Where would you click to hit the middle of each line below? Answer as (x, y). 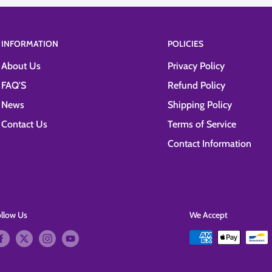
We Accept (209, 215)
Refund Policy (196, 86)
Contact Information (209, 144)
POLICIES (185, 43)
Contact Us (24, 124)
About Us (21, 66)
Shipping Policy (200, 105)
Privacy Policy (196, 66)
